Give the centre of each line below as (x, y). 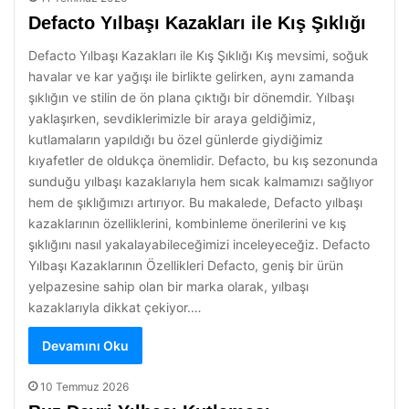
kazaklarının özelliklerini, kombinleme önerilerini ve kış (187, 223)
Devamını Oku (85, 346)
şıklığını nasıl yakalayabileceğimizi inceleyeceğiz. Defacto (199, 244)
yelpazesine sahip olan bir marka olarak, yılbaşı (168, 286)
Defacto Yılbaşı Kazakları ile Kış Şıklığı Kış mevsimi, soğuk (199, 55)
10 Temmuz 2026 (84, 387)
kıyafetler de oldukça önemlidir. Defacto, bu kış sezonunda (203, 160)
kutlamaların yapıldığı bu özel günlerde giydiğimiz (176, 139)
